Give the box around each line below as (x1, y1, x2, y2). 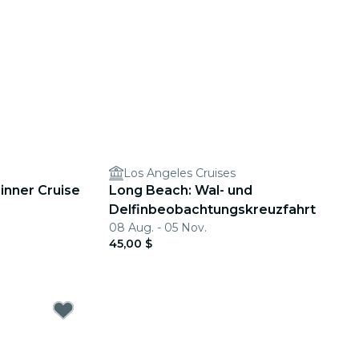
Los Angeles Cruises (123, 166, 236, 180)
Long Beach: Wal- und (109, 183, 252, 198)
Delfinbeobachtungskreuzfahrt (109, 202, 316, 217)
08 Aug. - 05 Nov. (109, 220, 207, 235)
